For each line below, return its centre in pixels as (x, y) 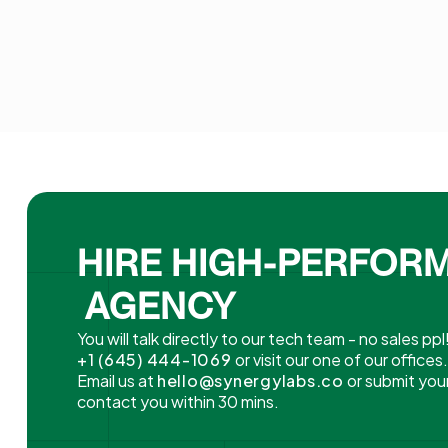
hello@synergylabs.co (250, 380)
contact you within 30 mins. (177, 401)
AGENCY (156, 306)
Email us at (116, 380)
